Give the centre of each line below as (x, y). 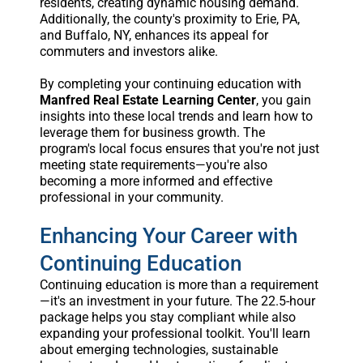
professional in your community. (131, 197)
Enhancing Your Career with (168, 235)
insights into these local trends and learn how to (176, 116)
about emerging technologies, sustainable (158, 349)
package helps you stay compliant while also (167, 317)
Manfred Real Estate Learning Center (147, 100)
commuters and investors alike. (128, 51)
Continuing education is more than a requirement (179, 284)
